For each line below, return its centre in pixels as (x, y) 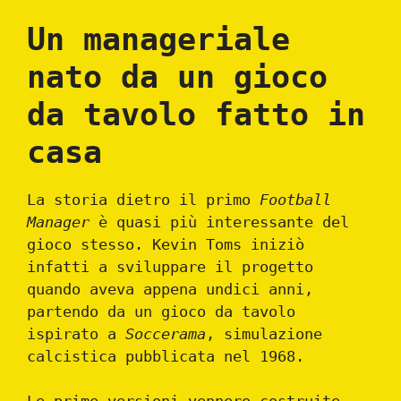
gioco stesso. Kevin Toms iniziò (166, 244)
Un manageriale (158, 39)
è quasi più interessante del (219, 222)
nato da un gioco (177, 77)
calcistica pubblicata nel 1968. (166, 356)
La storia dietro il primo (143, 199)
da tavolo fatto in (196, 114)
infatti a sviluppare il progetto (170, 266)
